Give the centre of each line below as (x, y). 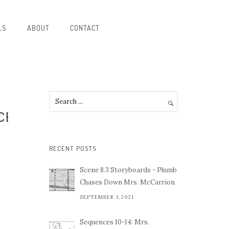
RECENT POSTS (73, 148)
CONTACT (85, 28)
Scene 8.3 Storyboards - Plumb (128, 170)
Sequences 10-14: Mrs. (114, 222)
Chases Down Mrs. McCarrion (127, 182)
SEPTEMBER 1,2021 (107, 197)
